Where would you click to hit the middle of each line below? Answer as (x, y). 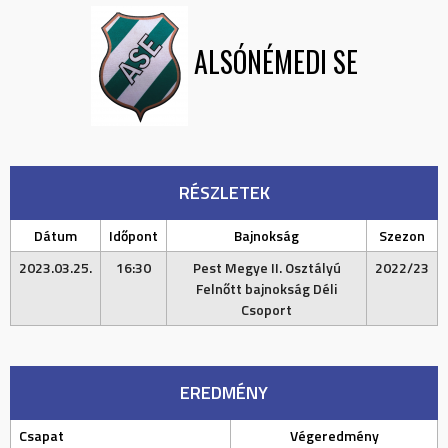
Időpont (133, 235)
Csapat (41, 435)
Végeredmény (334, 435)
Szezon (402, 235)
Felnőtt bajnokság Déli (266, 288)
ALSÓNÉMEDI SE (275, 62)
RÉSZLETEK (224, 192)
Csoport (266, 309)
